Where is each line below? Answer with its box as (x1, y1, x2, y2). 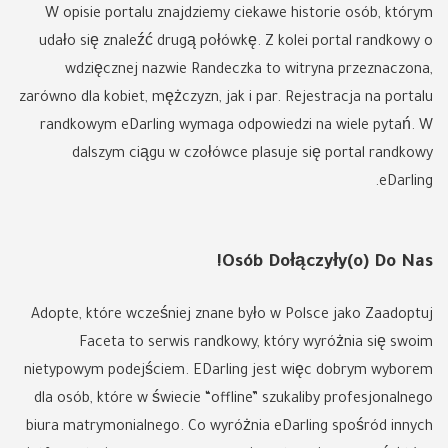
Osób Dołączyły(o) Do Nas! (222, 254, 433, 273)
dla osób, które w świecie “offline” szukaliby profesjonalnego (34, 392, 433, 408)
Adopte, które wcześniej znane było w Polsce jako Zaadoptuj (31, 308, 433, 324)
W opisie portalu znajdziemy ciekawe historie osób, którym (45, 7, 433, 23)
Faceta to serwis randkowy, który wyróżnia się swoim (79, 336, 433, 352)
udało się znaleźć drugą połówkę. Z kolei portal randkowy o (39, 35, 433, 51)
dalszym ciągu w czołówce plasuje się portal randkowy (72, 147, 433, 163)
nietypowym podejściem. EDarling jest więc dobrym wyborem (24, 364, 433, 380)
